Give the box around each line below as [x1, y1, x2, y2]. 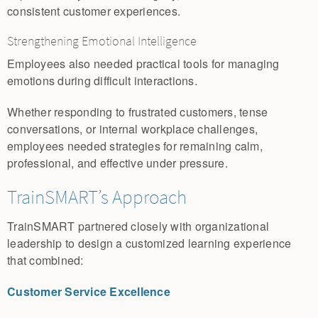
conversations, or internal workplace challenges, [7, 120, 258, 137]
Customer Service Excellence [7, 283, 170, 300]
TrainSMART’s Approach [7, 183, 187, 210]
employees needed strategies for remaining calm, [7, 137, 263, 154]
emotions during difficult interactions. [7, 72, 197, 89]
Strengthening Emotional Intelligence [7, 32, 197, 50]
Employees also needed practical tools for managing [7, 55, 280, 72]
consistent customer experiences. [7, 2, 180, 19]
